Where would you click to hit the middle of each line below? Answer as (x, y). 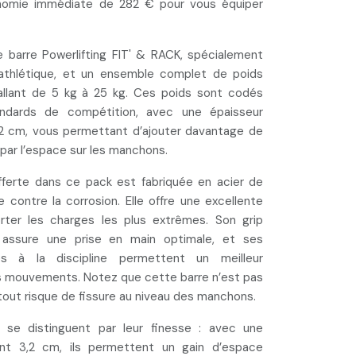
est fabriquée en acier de (188, 182)
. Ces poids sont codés (195, 93)
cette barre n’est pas (204, 277)
